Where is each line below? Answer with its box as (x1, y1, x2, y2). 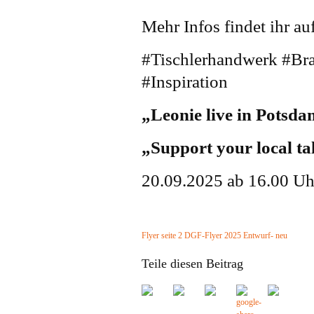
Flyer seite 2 (142, 231, 182, 240)
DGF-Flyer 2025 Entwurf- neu (184, 231, 287, 240)
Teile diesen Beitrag (142, 257, 243, 271)
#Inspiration (142, 72, 228, 91)
